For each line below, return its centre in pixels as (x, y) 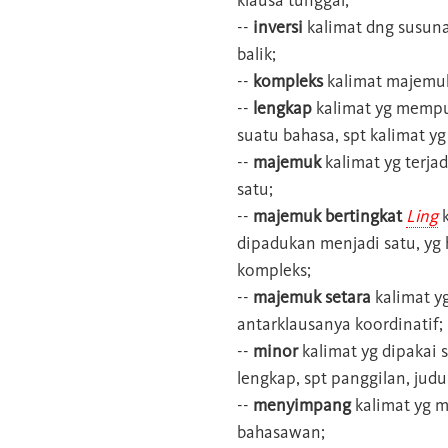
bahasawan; (281, 431)
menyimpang (300, 404)
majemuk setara (310, 296)
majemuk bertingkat (325, 215)
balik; (256, 53)
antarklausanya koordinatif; (340, 323)
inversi (276, 26)
